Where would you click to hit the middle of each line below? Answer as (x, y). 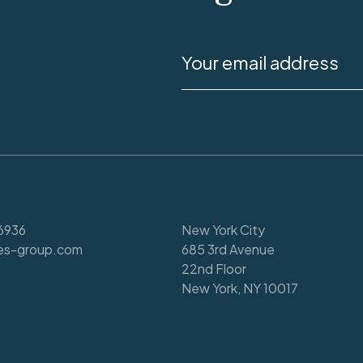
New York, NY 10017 (240, 288)
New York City (223, 229)
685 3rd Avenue (228, 249)
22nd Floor (214, 268)
